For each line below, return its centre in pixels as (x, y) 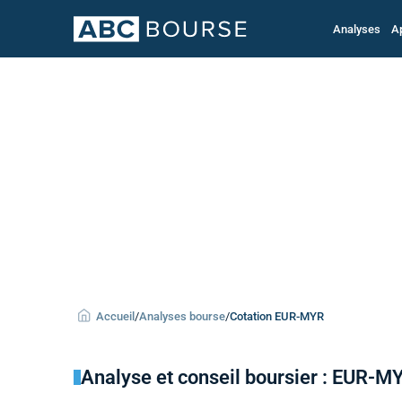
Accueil (115, 316)
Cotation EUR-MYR (277, 316)
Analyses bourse (182, 316)
